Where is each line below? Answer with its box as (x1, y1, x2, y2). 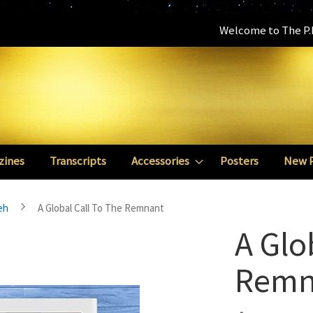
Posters (220, 153, 259, 168)
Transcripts (50, 153, 106, 168)
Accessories (131, 153, 189, 168)
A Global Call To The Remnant (38, 201, 164, 214)
